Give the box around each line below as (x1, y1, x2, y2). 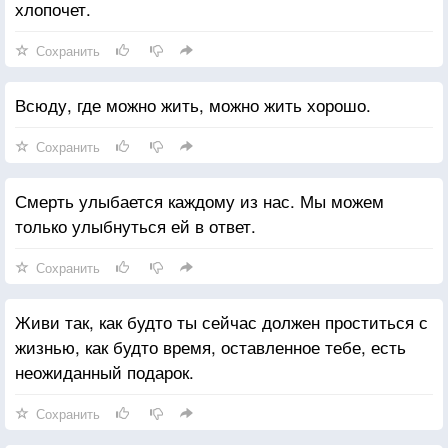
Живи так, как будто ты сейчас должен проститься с (15, 308, 428, 334)
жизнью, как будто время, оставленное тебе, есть (15, 333, 406, 359)
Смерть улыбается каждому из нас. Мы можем (15, 187, 384, 213)
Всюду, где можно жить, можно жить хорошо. (15, 91, 371, 117)
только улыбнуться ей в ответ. (15, 212, 256, 238)
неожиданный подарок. (15, 358, 194, 384)
